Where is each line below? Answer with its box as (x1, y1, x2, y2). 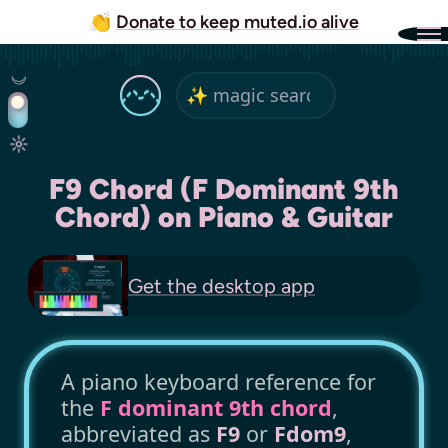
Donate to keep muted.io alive (116, 11, 359, 33)
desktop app (197, 273, 315, 298)
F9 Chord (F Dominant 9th (49, 172, 399, 206)
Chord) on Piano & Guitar (55, 200, 393, 234)
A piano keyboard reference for (61, 367, 376, 397)
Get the (128, 273, 197, 298)
